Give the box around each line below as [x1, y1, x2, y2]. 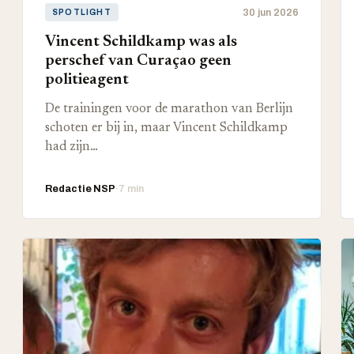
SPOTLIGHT [52, 8, 111, 17]
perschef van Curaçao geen [45, 53, 232, 69]
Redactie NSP [45, 183, 115, 194]
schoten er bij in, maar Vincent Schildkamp [45, 122, 288, 134]
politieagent [45, 72, 129, 88]
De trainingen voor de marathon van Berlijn [45, 103, 293, 115]
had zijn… [45, 141, 98, 153]
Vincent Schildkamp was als [45, 34, 237, 50]
